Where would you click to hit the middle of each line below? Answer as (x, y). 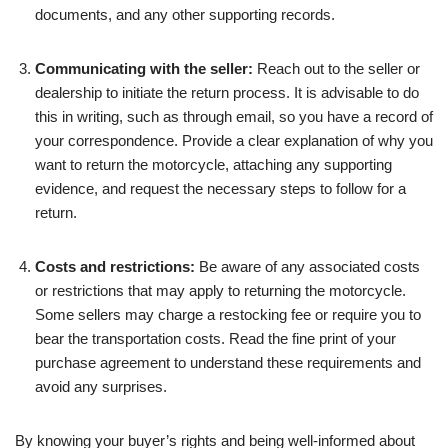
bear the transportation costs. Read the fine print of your (215, 338)
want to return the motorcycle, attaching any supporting (213, 164)
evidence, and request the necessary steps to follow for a (220, 188)
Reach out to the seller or (336, 68)
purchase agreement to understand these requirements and (228, 362)
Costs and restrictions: (115, 266)
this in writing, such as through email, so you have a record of (234, 116)
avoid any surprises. (101, 386)
